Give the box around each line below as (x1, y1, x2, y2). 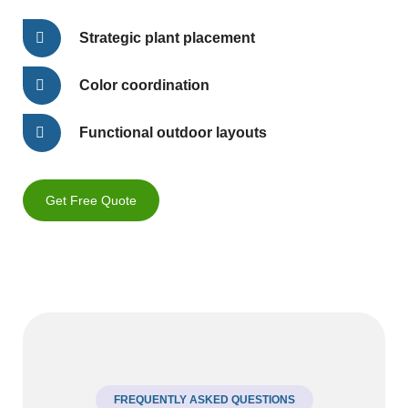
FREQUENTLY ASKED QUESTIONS (113, 393, 295, 406)
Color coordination (79, 77, 209, 93)
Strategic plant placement (79, 30, 255, 46)
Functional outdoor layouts (79, 125, 267, 140)
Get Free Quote (46, 193, 137, 208)
